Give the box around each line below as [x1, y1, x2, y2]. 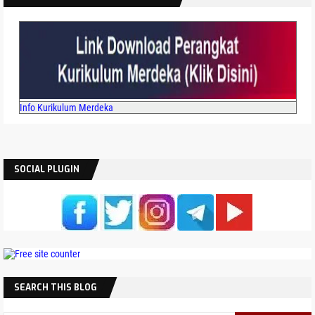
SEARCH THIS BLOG [14, 281, 97, 293]
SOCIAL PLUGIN [14, 163, 79, 175]
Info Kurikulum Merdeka [19, 101, 113, 113]
